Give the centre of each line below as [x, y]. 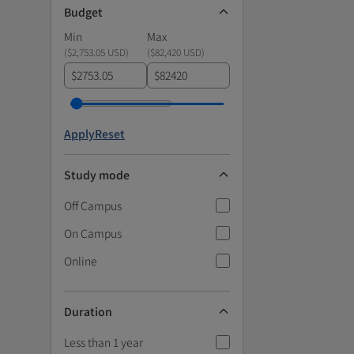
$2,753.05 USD [96, 51]
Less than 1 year [104, 342]
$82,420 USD [176, 51]
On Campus [93, 233]
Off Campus [93, 205]
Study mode [97, 174]
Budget [83, 11]
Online [81, 260]
